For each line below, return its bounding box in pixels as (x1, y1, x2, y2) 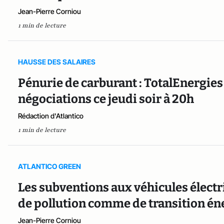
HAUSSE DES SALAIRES (18, 57, 95, 66)
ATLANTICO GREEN (18, 161, 81, 170)
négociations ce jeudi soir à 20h (18, 91, 194, 106)
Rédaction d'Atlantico (18, 111, 83, 120)
